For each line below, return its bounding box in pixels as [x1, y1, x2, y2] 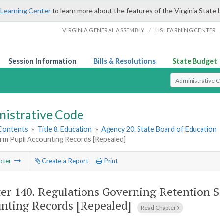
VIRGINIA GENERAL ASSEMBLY [62, 27, 145, 33]
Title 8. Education [37, 125, 92, 134]
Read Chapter [141, 203, 177, 211]
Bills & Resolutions [93, 57, 156, 65]
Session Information [8, 57, 77, 65]
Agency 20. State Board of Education [101, 125, 217, 134]
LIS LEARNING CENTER [155, 27, 216, 33]
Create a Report [40, 157, 88, 165]
